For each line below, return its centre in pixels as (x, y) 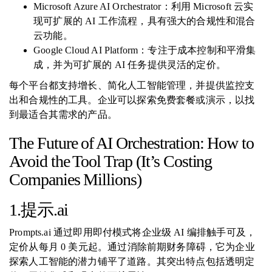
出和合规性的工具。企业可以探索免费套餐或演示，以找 (132, 100)
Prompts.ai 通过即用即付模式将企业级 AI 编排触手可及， (133, 232)
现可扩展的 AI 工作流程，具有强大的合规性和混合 (144, 21)
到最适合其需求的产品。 (63, 114)
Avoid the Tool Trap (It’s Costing (111, 161)
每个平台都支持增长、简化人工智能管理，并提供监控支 (132, 85)
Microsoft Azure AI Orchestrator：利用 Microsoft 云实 (144, 6)
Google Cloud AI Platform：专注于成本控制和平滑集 (145, 50)
